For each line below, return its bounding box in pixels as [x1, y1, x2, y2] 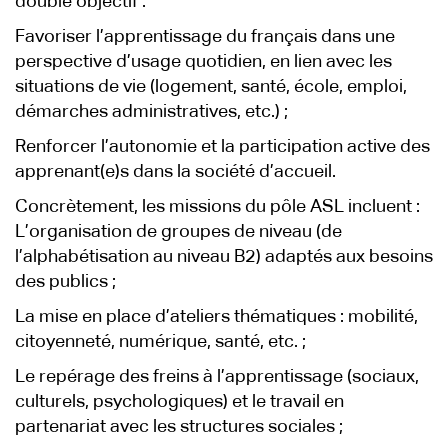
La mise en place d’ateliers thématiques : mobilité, [15, 308, 418, 326]
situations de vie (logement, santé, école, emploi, [15, 78, 407, 96]
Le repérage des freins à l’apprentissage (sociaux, [15, 368, 419, 386]
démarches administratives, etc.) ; [15, 103, 288, 121]
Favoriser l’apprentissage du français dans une [15, 28, 395, 46]
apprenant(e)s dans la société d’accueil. [15, 163, 336, 181]
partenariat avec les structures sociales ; [15, 418, 343, 436]
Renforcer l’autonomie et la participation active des [15, 138, 430, 156]
